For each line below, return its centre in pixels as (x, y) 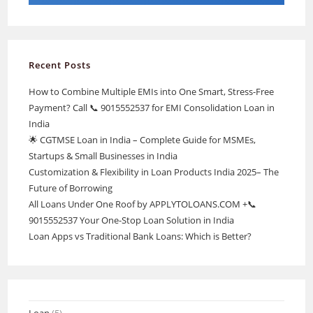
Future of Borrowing (71, 188)
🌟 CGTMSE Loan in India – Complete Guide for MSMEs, (143, 139)
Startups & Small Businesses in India (103, 155)
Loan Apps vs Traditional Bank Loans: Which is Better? (140, 236)
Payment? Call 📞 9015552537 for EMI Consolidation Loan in (152, 107)
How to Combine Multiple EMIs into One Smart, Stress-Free (152, 91)
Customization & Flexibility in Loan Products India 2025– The (154, 172)
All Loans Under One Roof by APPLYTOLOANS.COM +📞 (143, 204)
